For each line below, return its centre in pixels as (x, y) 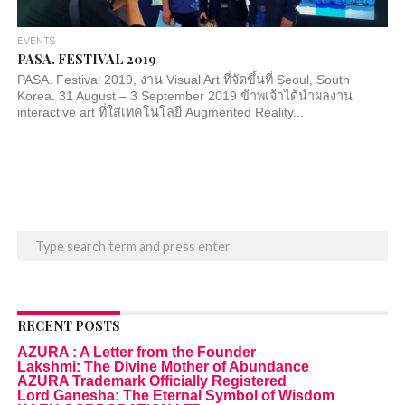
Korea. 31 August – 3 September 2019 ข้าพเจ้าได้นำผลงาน (184, 96)
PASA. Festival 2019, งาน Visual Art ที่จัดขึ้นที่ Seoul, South (183, 80)
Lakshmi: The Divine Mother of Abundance (163, 367)
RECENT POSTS (68, 326)
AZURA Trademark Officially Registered (151, 381)
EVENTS (36, 41)
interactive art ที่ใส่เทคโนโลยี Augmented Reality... (160, 113)
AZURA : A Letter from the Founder (136, 353)
